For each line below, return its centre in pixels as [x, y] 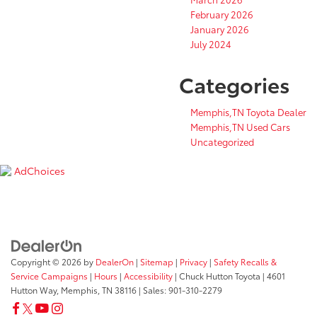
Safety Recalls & [245, 261]
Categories [235, 83]
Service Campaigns [49, 275]
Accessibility [148, 275]
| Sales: [152, 289]
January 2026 [220, 29]
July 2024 [211, 44]
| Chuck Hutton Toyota [217, 275]
